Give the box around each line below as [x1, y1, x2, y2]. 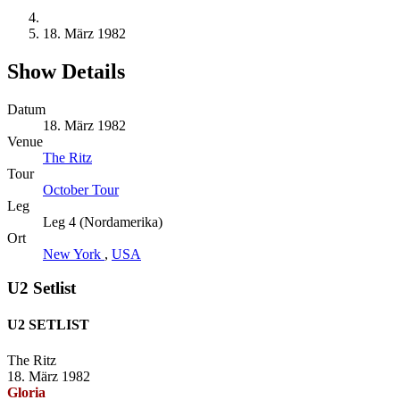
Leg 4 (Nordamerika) [43, 213, 162, 229]
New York [43, 246, 104, 262]
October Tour [43, 181, 119, 197]
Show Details [7, 59, 125, 83]
